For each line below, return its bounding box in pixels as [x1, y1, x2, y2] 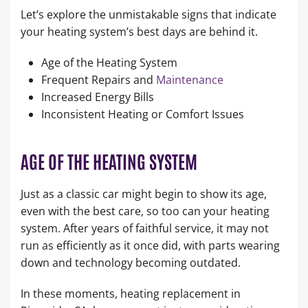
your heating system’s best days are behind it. [21, 23, 258, 39]
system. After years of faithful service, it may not [21, 220, 269, 236]
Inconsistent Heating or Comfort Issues [41, 106, 247, 122]
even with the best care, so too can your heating [21, 203, 269, 219]
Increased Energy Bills [41, 89, 157, 104]
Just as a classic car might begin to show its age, [21, 186, 267, 201]
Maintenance [156, 71, 223, 87]
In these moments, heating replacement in [21, 285, 241, 301]
